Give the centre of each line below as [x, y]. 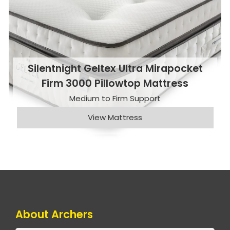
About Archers [54, 215]
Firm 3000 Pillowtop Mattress [115, 84]
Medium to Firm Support [115, 98]
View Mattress [115, 117]
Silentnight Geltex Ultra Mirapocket [115, 69]
